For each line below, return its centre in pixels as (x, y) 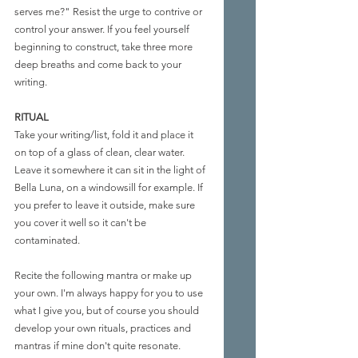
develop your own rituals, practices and (104, 328)
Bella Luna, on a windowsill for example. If (110, 188)
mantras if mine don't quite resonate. (99, 346)
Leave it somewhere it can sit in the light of (111, 170)
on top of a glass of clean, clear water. (101, 153)
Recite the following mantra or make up (104, 276)
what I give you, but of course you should (108, 311)
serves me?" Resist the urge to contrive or (109, 12)
